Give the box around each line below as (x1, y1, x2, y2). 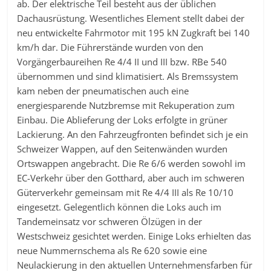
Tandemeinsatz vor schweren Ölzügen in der (17, 215, 203, 228)
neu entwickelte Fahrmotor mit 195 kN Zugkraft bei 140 (17, 27, 250, 39)
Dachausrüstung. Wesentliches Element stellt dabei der (17, 12, 245, 25)
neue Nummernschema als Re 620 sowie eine (17, 244, 207, 257)
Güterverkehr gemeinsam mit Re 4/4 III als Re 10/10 (17, 186, 234, 199)
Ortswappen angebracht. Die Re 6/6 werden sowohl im (17, 157, 246, 170)
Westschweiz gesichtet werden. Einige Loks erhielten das (17, 230, 252, 243)
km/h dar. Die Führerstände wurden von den (17, 41, 204, 54)
